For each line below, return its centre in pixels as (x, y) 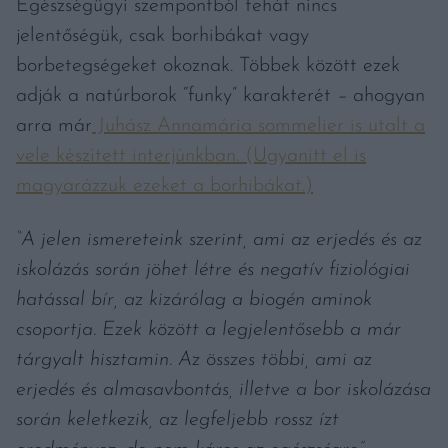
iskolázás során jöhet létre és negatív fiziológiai (213, 270)
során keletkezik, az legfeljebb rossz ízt (177, 420)
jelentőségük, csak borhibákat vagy (162, 36)
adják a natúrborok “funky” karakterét (176, 96)
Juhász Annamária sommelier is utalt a (258, 126)
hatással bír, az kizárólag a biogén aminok (194, 300)
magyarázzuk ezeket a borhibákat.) (164, 186)
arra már (54, 126)
